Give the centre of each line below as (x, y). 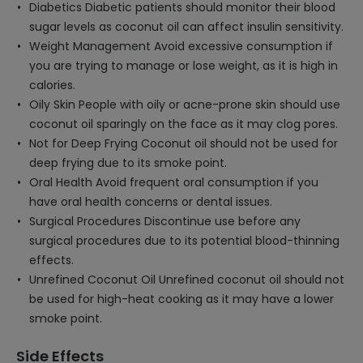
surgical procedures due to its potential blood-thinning (184, 241)
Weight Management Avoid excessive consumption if (181, 46)
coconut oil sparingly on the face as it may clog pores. (184, 124)
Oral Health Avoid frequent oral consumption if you (174, 182)
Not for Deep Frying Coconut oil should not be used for (184, 143)
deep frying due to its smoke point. (128, 163)
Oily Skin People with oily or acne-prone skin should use (185, 105)
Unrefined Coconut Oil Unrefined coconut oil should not (187, 280)
